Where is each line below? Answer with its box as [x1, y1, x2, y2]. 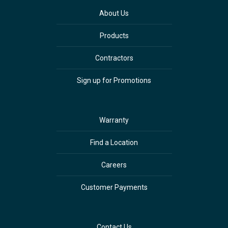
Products [99, 31, 129, 40]
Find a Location [90, 138, 138, 147]
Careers [101, 160, 127, 169]
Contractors [95, 53, 133, 62]
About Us [99, 9, 129, 17]
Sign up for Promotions [77, 76, 151, 84]
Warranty [99, 116, 129, 124]
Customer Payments [80, 183, 148, 191]
